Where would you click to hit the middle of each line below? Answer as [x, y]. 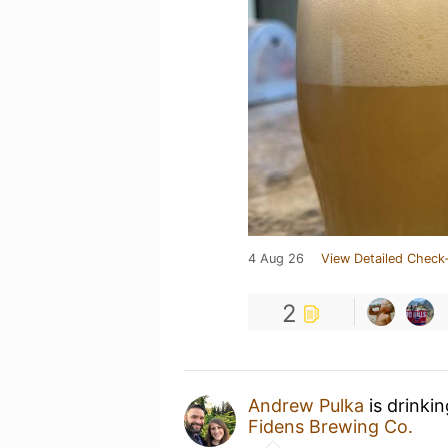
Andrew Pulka [306, 405]
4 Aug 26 [276, 258]
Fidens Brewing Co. [330, 426]
